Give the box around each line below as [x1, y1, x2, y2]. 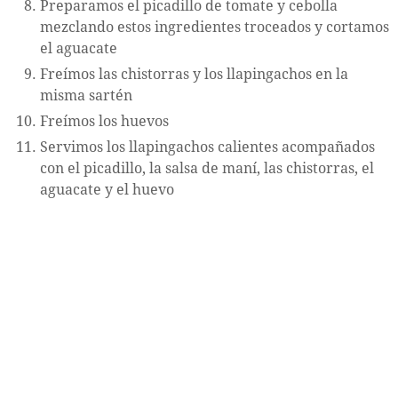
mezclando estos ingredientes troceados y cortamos [40, 19, 389, 36]
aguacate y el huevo [40, 181, 174, 199]
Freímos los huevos [40, 113, 169, 131]
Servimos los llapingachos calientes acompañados [40, 139, 375, 156]
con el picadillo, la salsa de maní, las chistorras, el [40, 160, 374, 178]
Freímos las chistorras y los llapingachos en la [40, 66, 348, 84]
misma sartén [40, 87, 132, 105]
